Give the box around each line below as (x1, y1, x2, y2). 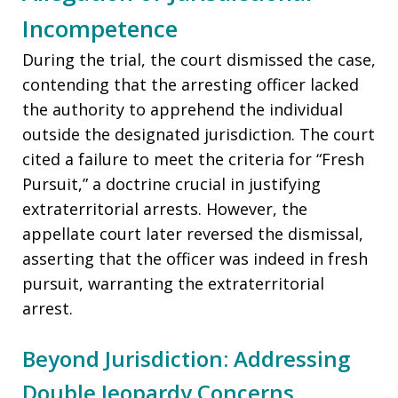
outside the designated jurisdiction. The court (22, 123, 375, 146)
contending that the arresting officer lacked (22, 74, 359, 96)
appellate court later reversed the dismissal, (22, 223, 363, 245)
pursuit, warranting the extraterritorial (22, 273, 324, 295)
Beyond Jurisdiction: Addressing (22, 344, 350, 374)
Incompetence (22, 12, 178, 45)
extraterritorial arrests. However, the (22, 198, 307, 220)
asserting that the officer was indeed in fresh (22, 248, 368, 270)
